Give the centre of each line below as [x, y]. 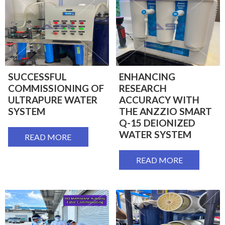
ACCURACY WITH [159, 99]
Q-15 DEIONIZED [157, 123]
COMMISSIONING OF [56, 88]
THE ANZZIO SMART [165, 111]
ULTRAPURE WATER [52, 99]
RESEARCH [143, 88]
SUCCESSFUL [37, 76]
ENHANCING [147, 76]
